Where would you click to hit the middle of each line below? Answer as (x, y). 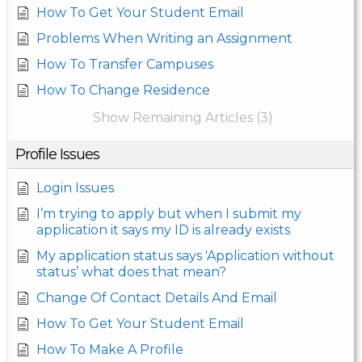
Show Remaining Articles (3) (183, 118)
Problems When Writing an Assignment (164, 39)
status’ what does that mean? (131, 272)
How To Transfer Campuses (125, 65)
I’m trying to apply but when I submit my (169, 214)
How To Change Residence (123, 90)
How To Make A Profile (110, 350)
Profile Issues (57, 155)
